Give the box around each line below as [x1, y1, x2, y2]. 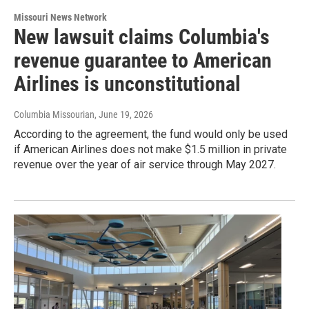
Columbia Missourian [14, 109, 94, 121]
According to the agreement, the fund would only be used [14, 128, 288, 141]
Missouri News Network [14, 12, 107, 23]
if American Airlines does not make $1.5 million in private [14, 143, 287, 157]
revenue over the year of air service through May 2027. [14, 158, 276, 172]
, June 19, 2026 [94, 109, 153, 121]
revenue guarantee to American [14, 48, 272, 73]
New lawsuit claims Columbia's [14, 25, 270, 50]
